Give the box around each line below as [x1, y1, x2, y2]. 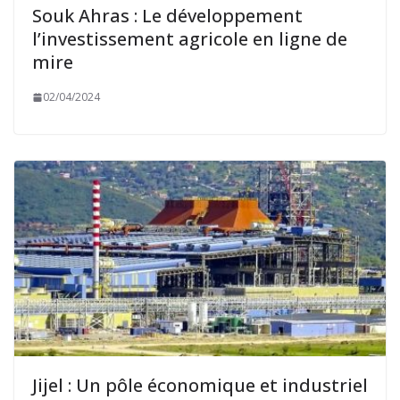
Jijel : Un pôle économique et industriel [32, 372, 368, 397]
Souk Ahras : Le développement [32, 4, 303, 29]
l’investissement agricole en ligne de [32, 27, 347, 52]
